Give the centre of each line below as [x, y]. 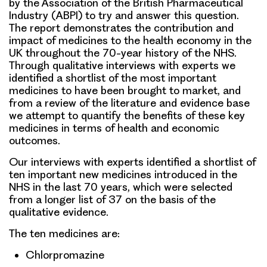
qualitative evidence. [59, 212]
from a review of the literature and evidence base [129, 103]
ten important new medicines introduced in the [123, 174]
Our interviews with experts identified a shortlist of [132, 162]
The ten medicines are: [64, 233]
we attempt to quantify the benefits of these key [127, 115]
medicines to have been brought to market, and [125, 90]
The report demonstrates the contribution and [121, 27]
